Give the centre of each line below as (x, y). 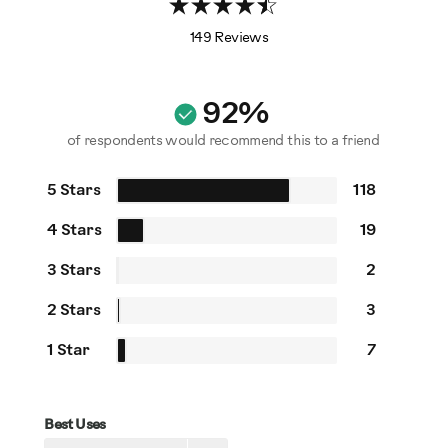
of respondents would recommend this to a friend (223, 142)
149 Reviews (229, 38)
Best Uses (75, 425)
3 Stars (73, 271)
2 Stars (73, 311)
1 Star (68, 351)
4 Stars (74, 231)
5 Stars (73, 191)
